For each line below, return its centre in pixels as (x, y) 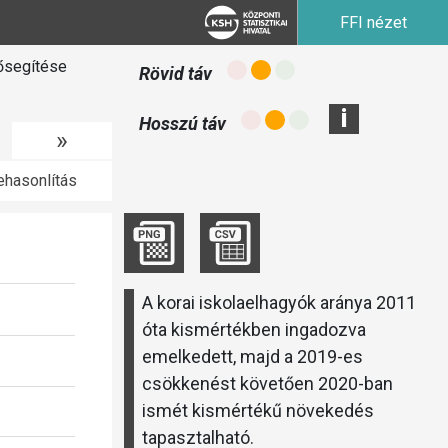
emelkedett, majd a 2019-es (252, 356)
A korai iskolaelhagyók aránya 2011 (279, 302)
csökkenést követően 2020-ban (267, 383)
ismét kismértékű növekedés (258, 410)
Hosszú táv (182, 123)
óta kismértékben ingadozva (254, 329)
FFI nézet (373, 22)
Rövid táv (175, 73)
